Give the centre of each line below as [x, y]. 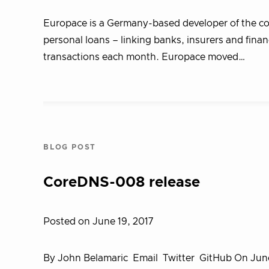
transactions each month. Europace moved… [144, 57]
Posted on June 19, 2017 [98, 222]
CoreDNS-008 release [122, 183]
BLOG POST [70, 147]
